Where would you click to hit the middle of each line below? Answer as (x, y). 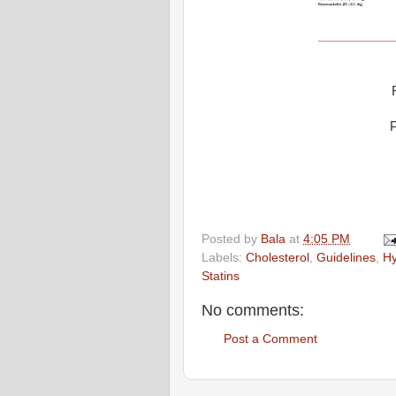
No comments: (253, 310)
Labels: (224, 257)
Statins (221, 276)
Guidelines (346, 257)
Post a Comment (270, 339)
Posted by (231, 239)
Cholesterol (278, 257)
